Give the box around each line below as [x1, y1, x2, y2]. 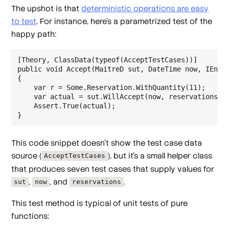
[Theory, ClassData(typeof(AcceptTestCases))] [17, 55, 198, 64]
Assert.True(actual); [17, 101, 116, 110]
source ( [11, 150, 42, 161]
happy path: [11, 29, 57, 39]
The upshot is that [11, 4, 82, 14]
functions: [11, 211, 50, 221]
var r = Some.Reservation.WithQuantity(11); [17, 83, 206, 91]
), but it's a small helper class [108, 150, 213, 161]
